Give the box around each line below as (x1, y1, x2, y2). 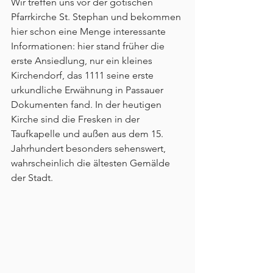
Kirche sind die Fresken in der (11, 113, 142, 125)
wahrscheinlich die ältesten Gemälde (11, 157, 172, 169)
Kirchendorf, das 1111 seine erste (11, 69, 156, 81)
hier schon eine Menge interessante (11, 25, 168, 37)
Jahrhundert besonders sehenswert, (11, 142, 168, 154)
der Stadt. (11, 171, 53, 183)
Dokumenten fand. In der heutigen (11, 98, 164, 110)
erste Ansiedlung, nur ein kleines (11, 54, 155, 66)
